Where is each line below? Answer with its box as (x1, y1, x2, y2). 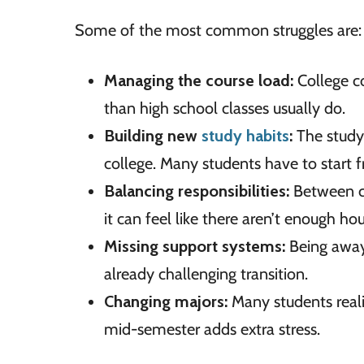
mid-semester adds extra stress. (104, 318, 320, 339)
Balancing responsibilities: (104, 180, 289, 201)
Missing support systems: (104, 236, 285, 256)
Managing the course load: (104, 70, 293, 90)
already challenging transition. (104, 263, 308, 284)
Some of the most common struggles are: (75, 19, 362, 40)
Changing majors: (104, 291, 232, 311)
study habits (201, 125, 289, 145)
